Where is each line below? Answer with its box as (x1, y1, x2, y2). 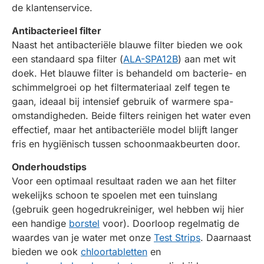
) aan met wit (178, 52, 236, 65)
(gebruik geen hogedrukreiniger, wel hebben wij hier (12, 203, 244, 215)
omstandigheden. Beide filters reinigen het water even (12, 109, 250, 121)
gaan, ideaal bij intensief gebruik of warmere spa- (12, 95, 233, 107)
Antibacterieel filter (12, 24, 101, 37)
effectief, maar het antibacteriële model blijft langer (12, 123, 238, 136)
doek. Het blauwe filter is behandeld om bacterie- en (12, 67, 246, 79)
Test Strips (154, 231, 200, 243)
